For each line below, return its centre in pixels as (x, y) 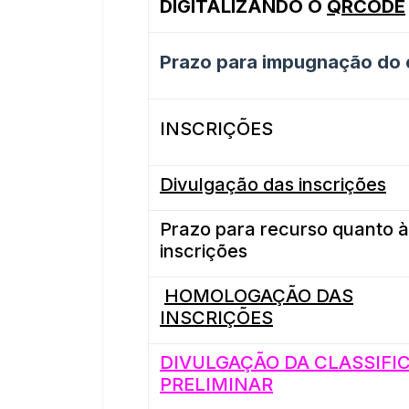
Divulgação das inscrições (273, 184)
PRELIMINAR (216, 384)
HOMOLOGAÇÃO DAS (259, 296)
